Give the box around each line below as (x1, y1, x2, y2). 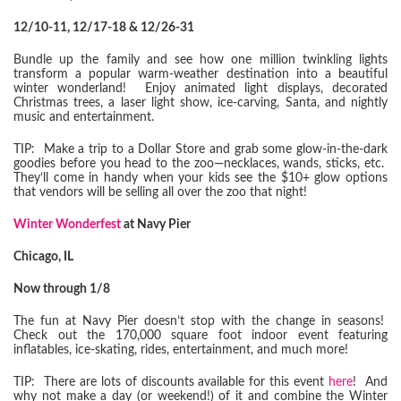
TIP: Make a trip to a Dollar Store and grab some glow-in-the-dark (13, 143, 388, 156)
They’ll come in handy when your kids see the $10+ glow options (13, 172, 388, 184)
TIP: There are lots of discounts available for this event (13, 376, 329, 388)
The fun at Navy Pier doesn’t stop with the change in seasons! (13, 315, 388, 328)
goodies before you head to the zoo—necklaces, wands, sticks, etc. (13, 158, 388, 170)
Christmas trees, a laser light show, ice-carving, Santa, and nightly (13, 97, 388, 109)
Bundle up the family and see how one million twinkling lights (13, 54, 388, 66)
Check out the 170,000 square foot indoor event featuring (13, 329, 388, 342)
